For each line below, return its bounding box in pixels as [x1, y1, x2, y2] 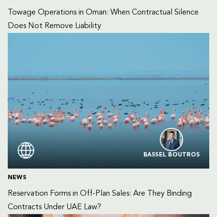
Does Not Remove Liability [8, 22, 101, 30]
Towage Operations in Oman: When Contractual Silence [8, 9, 201, 16]
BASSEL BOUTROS [143, 152, 200, 158]
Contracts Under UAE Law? [8, 203, 101, 211]
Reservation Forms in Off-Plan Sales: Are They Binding [8, 190, 194, 198]
